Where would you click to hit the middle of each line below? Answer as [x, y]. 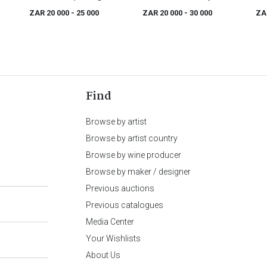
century [155, 8]
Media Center [110, 222]
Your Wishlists [113, 239]
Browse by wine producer [133, 155]
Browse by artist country [132, 139]
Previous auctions [120, 189]
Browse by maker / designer [138, 172]
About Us [103, 255]
